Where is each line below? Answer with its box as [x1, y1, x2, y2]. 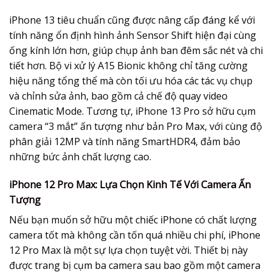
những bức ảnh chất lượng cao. [9, 150, 151, 164]
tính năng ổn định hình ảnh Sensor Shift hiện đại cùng [9, 29, 256, 42]
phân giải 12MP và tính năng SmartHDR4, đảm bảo [9, 135, 240, 149]
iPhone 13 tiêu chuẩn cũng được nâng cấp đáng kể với [9, 13, 255, 27]
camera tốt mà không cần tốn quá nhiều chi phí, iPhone [9, 228, 260, 242]
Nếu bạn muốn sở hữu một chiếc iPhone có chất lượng [9, 213, 257, 227]
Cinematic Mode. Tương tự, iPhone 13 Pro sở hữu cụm [9, 104, 256, 118]
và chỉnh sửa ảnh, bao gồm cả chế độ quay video [9, 89, 228, 103]
